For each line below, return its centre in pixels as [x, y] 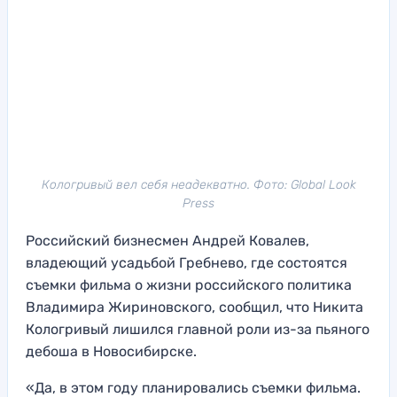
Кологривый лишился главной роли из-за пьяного [198, 330]
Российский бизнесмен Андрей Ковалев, [167, 241]
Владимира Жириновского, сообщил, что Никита [195, 307]
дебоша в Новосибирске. [111, 352]
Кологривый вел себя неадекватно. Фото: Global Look [198, 185]
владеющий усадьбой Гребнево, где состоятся [187, 263]
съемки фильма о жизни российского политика [189, 285]
